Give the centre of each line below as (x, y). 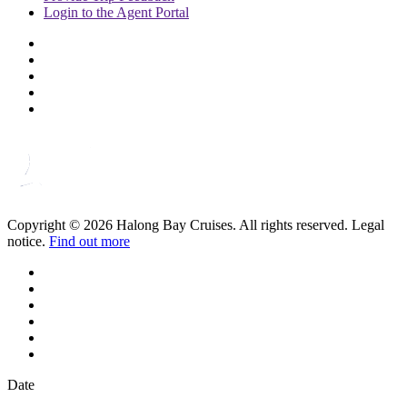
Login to (70, 12)
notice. (28, 241)
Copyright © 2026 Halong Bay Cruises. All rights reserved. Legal (196, 224)
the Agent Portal (143, 12)
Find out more (89, 241)
